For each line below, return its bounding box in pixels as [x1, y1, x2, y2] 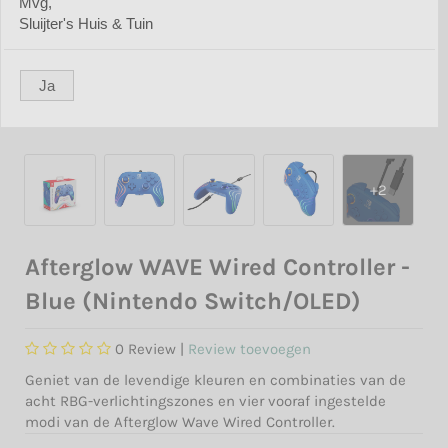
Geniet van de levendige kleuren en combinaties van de [25, 370, 406, 389]
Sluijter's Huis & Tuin [19, 15, 153, 33]
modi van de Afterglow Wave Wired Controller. [25, 412, 335, 431]
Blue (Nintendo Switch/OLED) [25, 286, 361, 315]
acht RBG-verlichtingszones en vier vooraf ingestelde [25, 391, 386, 410]
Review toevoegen [188, 339, 311, 358]
